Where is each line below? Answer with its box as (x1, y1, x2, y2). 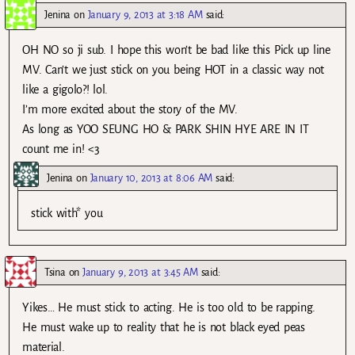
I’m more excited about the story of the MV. (22, 102, 238, 116)
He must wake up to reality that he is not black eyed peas (22, 321, 305, 334)
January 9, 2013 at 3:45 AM (82, 266, 198, 278)
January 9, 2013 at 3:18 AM (87, 8, 203, 21)
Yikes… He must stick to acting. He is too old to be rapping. (22, 301, 315, 314)
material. (22, 341, 65, 353)
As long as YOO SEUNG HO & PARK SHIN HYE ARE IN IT (22, 122, 309, 136)
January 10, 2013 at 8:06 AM (90, 171, 213, 184)
